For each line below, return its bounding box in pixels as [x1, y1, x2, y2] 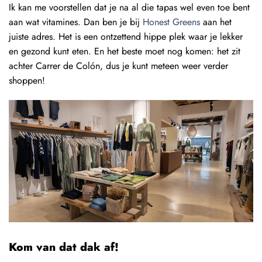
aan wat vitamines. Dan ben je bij [9, 15, 143, 29]
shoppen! [9, 74, 45, 88]
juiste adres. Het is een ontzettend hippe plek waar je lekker [9, 30, 243, 44]
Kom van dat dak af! [9, 239, 119, 256]
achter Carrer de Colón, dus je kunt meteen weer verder [9, 59, 228, 73]
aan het [203, 15, 232, 29]
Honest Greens [143, 15, 203, 29]
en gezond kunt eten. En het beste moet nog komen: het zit [9, 44, 240, 58]
